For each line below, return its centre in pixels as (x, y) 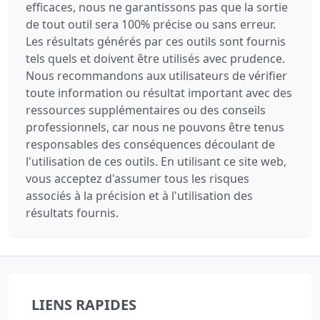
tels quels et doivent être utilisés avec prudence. (155, 59)
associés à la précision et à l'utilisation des (139, 196)
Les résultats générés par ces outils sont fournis (156, 42)
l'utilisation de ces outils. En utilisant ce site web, (156, 162)
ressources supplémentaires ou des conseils (146, 110)
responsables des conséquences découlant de (150, 145)
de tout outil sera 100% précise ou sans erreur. (151, 25)
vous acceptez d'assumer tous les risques (137, 179)
